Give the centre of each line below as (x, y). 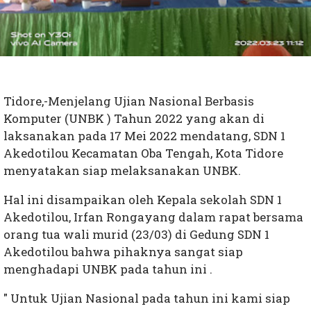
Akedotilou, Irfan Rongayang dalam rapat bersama (153, 217)
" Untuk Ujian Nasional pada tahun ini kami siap (147, 299)
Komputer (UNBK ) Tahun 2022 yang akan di (134, 119)
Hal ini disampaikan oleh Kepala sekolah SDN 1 (143, 200)
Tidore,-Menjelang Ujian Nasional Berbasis (129, 101)
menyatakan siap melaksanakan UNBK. (122, 171)
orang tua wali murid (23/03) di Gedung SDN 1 (136, 235)
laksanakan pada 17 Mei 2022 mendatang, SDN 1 (144, 136)
